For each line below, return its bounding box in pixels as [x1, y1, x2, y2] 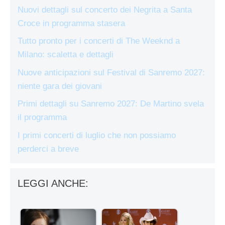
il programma [18, 113, 67, 123]
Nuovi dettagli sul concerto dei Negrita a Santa [18, 5, 192, 15]
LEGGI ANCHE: [18, 177, 88, 189]
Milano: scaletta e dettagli [18, 50, 114, 60]
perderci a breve [18, 144, 79, 154]
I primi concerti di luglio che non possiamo [18, 130, 176, 140]
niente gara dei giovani [18, 81, 102, 91]
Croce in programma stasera [18, 18, 125, 28]
